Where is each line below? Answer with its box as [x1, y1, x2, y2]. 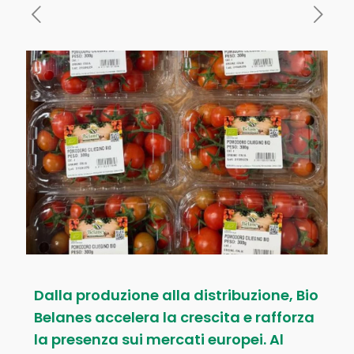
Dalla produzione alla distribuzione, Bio [34, 285, 318, 306]
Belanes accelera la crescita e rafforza [34, 307, 314, 328]
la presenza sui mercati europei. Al [34, 330, 284, 350]
